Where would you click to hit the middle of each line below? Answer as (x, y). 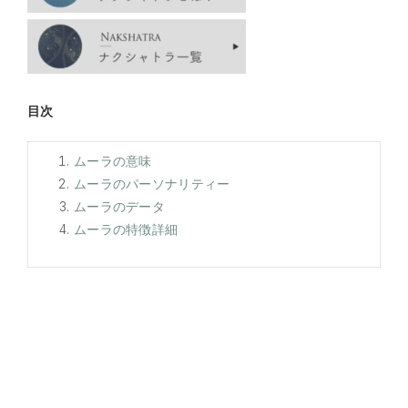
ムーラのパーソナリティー (152, 183)
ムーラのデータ (119, 206)
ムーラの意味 (113, 160)
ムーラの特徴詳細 (126, 229)
